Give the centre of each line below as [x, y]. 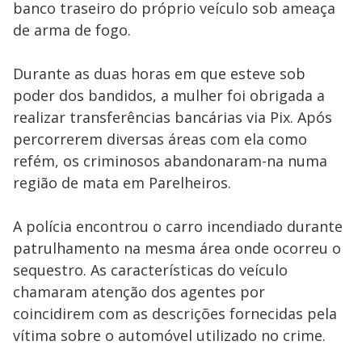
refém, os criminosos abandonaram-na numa [170, 161]
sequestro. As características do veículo [150, 270]
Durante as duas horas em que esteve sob [159, 74]
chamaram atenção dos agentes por [139, 292]
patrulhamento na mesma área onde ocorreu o [177, 248]
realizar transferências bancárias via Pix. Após [173, 117]
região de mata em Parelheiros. [122, 183]
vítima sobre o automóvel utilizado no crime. [169, 335]
